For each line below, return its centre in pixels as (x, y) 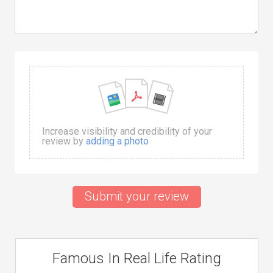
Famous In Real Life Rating (137, 258)
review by (64, 141)
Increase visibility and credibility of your (127, 131)
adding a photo (117, 141)
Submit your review (136, 196)
